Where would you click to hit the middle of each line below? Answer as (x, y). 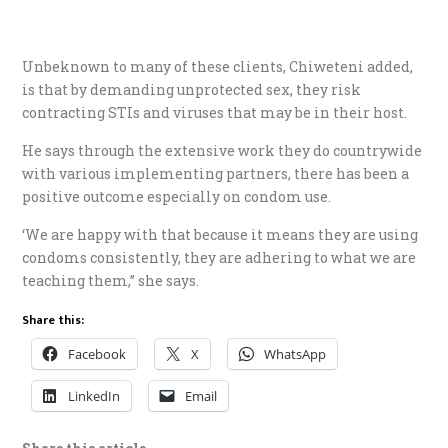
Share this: (53, 320)
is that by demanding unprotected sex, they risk (192, 90)
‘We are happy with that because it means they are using (220, 235)
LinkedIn (94, 396)
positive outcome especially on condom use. (177, 197)
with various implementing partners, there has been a (216, 174)
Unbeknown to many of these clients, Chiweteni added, (218, 67)
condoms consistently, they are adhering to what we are (219, 258)
